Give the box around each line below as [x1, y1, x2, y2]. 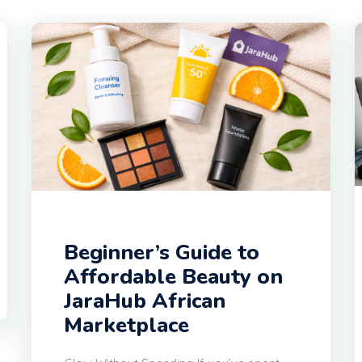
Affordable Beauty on [64, 263, 283, 292]
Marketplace [64, 311, 189, 340]
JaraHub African [64, 287, 225, 316]
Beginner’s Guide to [64, 238, 259, 267]
